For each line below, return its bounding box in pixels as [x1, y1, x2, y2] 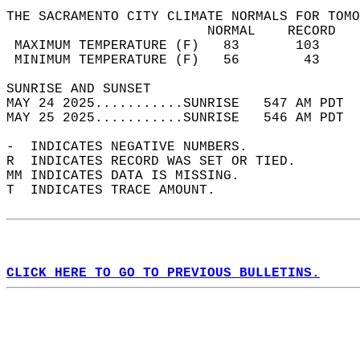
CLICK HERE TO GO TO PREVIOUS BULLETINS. [6, 266, 320, 280]
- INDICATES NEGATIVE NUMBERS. [6, 140, 264, 154]
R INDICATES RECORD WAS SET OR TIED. [6, 154, 312, 169]
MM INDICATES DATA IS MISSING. [6, 169, 256, 183]
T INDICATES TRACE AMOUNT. [6, 183, 231, 198]
